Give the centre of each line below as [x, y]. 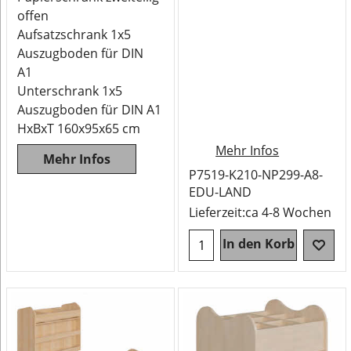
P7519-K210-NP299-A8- [256, 175]
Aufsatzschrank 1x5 [74, 34]
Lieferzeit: [217, 212]
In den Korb [259, 244]
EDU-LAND [220, 192]
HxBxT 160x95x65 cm [79, 128]
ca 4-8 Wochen [288, 212]
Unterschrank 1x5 [70, 91]
